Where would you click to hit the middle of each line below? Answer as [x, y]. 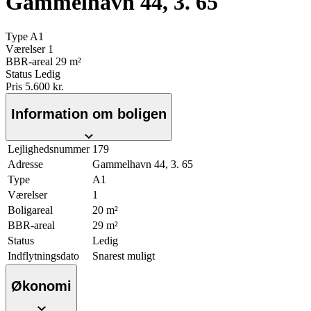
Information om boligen [89, 114]
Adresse [25, 165]
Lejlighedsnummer [49, 149]
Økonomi [41, 286]
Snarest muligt [124, 256]
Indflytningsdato [43, 256]
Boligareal [30, 210]
